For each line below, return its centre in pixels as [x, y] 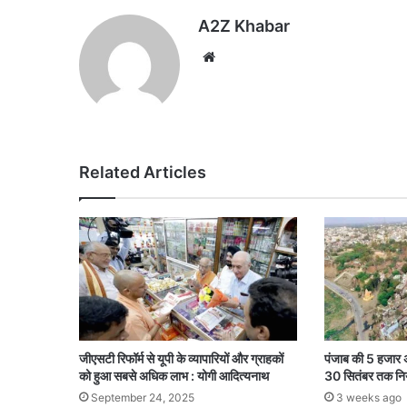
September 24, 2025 [143, 397]
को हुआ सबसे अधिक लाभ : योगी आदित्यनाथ [174, 375]
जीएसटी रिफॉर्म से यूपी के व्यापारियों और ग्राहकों [181, 358]
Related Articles [143, 173]
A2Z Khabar [244, 26]
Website [245, 56]
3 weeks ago [368, 397]
